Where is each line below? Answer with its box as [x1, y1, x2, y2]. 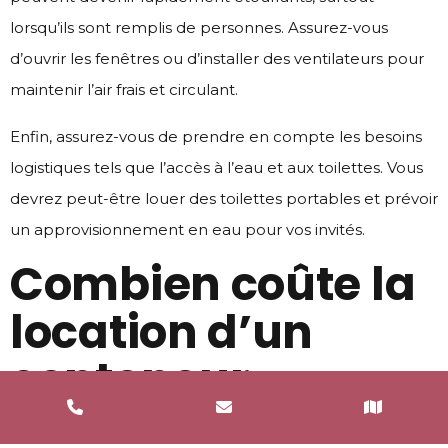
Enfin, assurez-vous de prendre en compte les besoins [10, 126, 422, 146]
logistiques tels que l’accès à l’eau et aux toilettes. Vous [10, 157, 423, 177]
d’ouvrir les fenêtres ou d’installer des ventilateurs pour [10, 48, 424, 68]
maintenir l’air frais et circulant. [10, 79, 238, 99]
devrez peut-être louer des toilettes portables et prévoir [10, 188, 438, 208]
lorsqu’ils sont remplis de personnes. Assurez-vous [10, 17, 388, 37]
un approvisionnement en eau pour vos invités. [10, 219, 365, 239]
